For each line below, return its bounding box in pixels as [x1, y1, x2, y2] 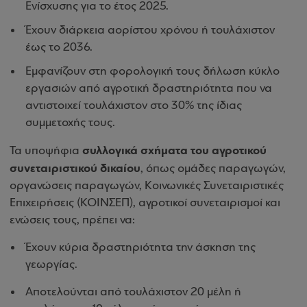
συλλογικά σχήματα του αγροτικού [82, 143, 267, 158]
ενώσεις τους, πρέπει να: [10, 214, 135, 227]
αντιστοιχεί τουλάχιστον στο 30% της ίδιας [25, 99, 242, 112]
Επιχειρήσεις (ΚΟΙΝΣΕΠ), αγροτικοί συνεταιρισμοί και [10, 197, 280, 210]
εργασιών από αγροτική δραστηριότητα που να [25, 82, 272, 95]
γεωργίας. [25, 258, 77, 271]
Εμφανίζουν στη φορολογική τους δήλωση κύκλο [25, 65, 280, 78]
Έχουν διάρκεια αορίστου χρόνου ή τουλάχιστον [25, 24, 275, 37]
